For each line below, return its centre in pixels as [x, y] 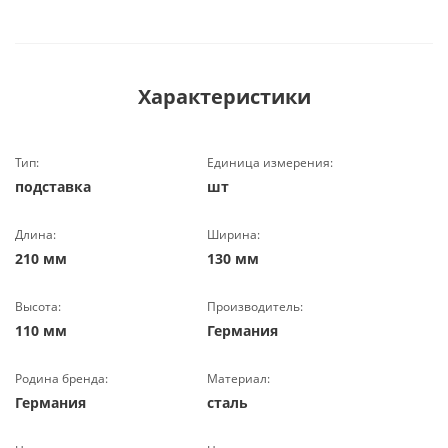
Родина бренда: [61, 378]
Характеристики [224, 96]
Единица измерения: [270, 162]
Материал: [239, 378]
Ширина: [234, 234]
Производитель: [255, 306]
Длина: [35, 234]
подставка [53, 186]
